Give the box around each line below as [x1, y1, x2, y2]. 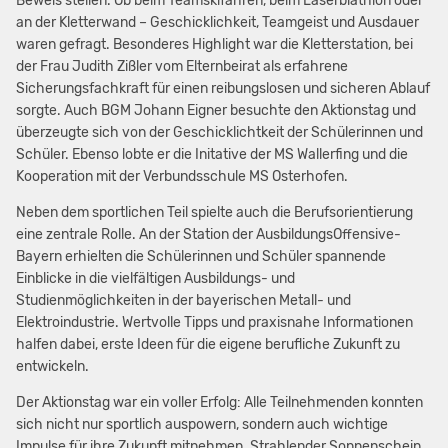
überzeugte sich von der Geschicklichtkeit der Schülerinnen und [15, 124, 423, 142]
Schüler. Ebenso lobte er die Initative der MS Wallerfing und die [15, 146, 408, 164]
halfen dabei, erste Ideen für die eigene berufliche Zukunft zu [15, 336, 400, 354]
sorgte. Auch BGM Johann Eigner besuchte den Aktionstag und [15, 102, 416, 120]
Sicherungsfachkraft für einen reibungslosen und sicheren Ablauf [15, 80, 430, 98]
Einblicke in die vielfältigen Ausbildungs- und [15, 270, 295, 288]
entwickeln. [15, 358, 89, 376]
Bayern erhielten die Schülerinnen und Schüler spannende [15, 248, 386, 266]
